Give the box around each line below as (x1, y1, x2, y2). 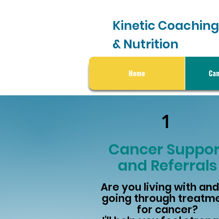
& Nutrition (112, 36, 178, 53)
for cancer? (136, 202, 198, 217)
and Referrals (117, 155, 217, 176)
